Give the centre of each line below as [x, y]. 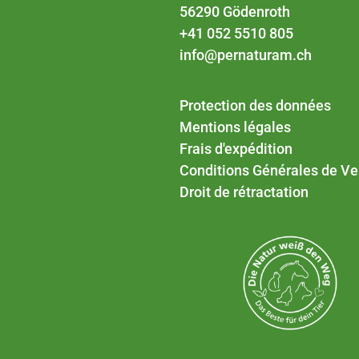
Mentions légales [235, 127]
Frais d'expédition [236, 149]
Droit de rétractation [244, 192]
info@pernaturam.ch [246, 55]
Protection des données [255, 106]
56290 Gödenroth [235, 12]
